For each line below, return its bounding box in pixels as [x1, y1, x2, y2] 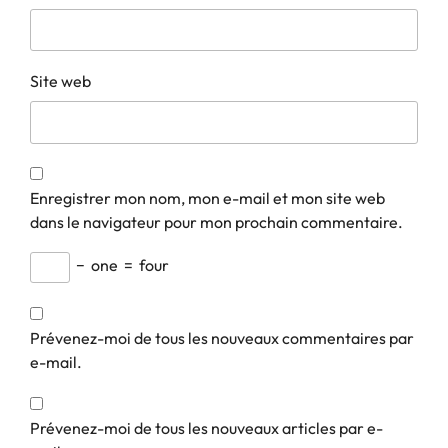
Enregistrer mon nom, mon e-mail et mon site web [30, 187, 385, 208]
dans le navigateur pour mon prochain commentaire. [30, 211, 403, 232]
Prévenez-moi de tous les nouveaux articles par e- [30, 417, 383, 438]
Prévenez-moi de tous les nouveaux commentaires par [30, 327, 414, 348]
